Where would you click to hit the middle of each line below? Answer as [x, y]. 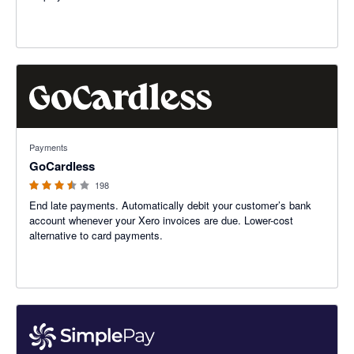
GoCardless [62, 166]
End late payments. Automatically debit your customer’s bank [170, 205]
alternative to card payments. [96, 235]
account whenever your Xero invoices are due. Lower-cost [161, 220]
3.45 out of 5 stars [58, 136]
